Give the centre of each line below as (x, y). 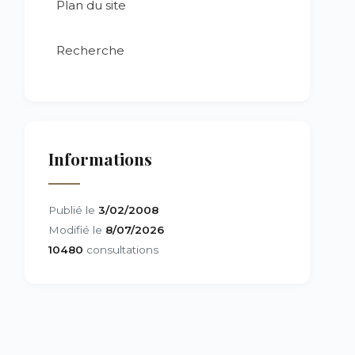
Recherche (90, 50)
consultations (121, 250)
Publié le (73, 210)
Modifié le (77, 230)
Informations (100, 158)
